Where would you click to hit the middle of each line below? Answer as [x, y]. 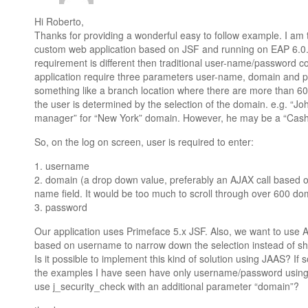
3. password [61, 207]
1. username [62, 166]
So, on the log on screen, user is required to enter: [144, 142]
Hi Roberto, [59, 21]
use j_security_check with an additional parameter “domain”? [167, 286]
